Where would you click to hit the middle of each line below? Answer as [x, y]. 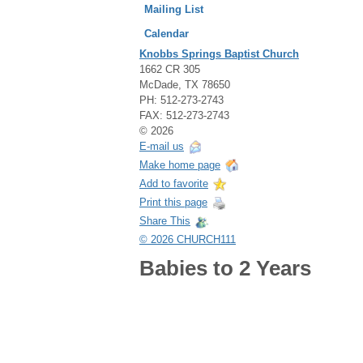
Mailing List [174, 9]
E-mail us [162, 147]
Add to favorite [174, 184]
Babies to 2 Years [225, 268]
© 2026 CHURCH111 [188, 239]
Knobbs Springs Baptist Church [219, 53]
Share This [165, 221]
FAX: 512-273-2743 [184, 115]
